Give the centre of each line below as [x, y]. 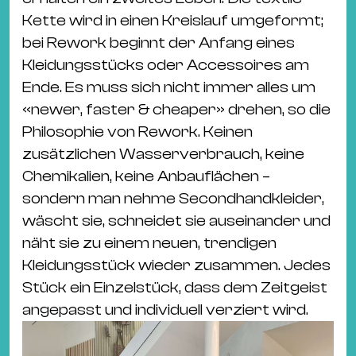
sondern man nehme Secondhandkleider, [173, 198]
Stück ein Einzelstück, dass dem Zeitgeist [175, 287]
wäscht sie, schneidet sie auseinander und [176, 221]
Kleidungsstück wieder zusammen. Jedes [176, 265]
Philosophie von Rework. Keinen [137, 132]
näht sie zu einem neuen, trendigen [149, 243]
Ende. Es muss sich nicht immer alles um [169, 87]
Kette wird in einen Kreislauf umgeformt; [173, 20]
